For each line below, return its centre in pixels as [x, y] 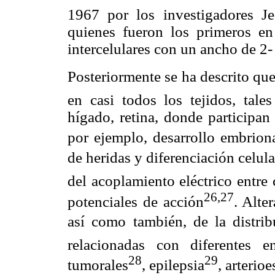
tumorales [98, 265]
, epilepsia [173, 265]
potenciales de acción [136, 201]
